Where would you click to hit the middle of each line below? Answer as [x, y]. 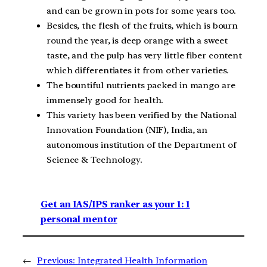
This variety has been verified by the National [142, 115]
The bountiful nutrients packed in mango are [141, 86]
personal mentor [79, 219]
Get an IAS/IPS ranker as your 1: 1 [115, 204]
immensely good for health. [105, 100]
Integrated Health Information [142, 260]
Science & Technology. [94, 160]
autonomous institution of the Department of [142, 145]
